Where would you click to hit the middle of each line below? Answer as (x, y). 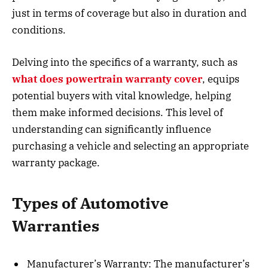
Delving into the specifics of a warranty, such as (125, 63)
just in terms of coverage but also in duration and (129, 13)
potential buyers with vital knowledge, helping (121, 96)
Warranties (56, 226)
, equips (221, 79)
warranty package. (56, 163)
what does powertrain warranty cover (107, 79)
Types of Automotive (90, 203)
